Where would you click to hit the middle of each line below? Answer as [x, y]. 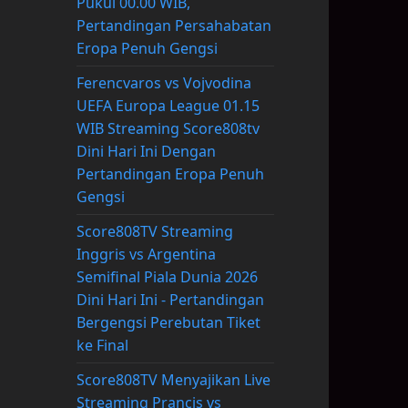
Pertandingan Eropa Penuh [170, 174]
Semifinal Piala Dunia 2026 [167, 277]
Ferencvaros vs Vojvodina [163, 83]
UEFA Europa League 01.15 [168, 106]
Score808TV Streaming [154, 232]
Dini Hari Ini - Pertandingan [170, 300]
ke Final [102, 346]
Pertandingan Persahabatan [173, 26]
